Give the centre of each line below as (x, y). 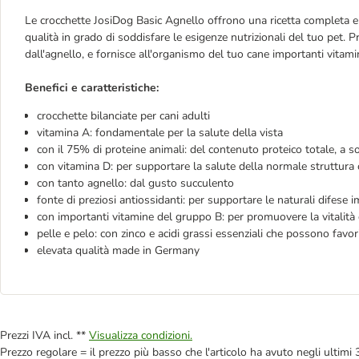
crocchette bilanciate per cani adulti (123, 116)
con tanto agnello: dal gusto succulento (135, 183)
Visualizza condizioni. (141, 335)
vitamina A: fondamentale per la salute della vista (160, 133)
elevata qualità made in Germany (118, 250)
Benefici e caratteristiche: (92, 88)
